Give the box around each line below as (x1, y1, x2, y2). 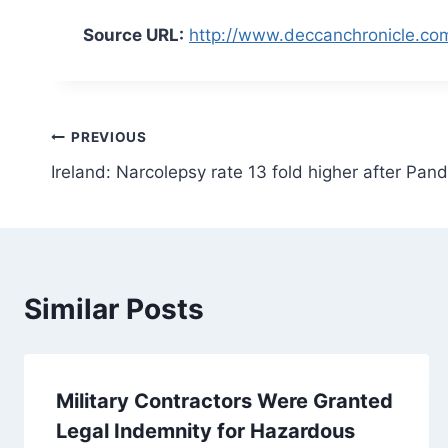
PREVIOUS (71, 129, 147, 146)
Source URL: (83, 24, 184, 45)
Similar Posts (24, 291, 204, 326)
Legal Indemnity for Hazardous (56, 418, 355, 443)
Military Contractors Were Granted (56, 388, 393, 413)
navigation (50, 168, 193, 203)
